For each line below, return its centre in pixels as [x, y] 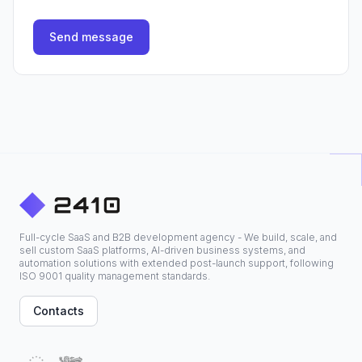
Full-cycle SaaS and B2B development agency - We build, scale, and [178, 237]
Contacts [59, 311]
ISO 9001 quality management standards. [115, 276]
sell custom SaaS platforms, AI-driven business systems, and [162, 250]
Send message [91, 37]
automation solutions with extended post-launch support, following [177, 263]
